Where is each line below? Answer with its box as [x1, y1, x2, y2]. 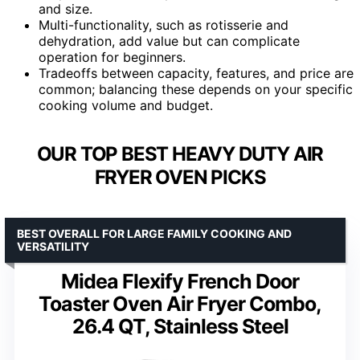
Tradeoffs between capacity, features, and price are [39, 64, 354, 81]
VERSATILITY [17, 239, 89, 253]
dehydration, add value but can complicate [39, 32, 300, 49]
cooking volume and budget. [39, 96, 213, 113]
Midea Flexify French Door [61, 268, 299, 293]
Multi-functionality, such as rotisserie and [39, 16, 288, 33]
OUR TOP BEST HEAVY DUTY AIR [36, 141, 324, 166]
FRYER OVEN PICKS [94, 165, 266, 189]
